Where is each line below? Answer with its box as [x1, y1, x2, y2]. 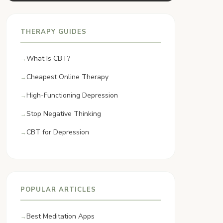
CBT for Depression [26, 127, 89, 137]
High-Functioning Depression [26, 91, 118, 100]
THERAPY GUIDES [20, 27, 87, 36]
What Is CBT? [26, 54, 70, 63]
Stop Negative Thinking [26, 109, 101, 118]
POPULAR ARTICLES [20, 185, 96, 194]
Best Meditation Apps [26, 212, 95, 221]
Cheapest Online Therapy [26, 72, 109, 82]
